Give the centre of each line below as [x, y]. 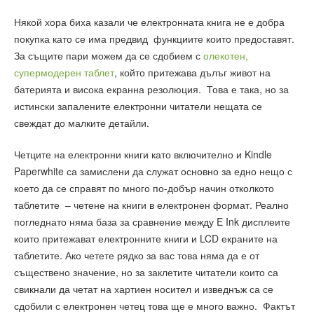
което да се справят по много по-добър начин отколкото [144, 187]
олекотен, [226, 56]
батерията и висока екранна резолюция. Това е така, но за [151, 89]
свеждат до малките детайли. [82, 123]
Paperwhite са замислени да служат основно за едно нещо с [153, 171]
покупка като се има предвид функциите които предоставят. [154, 39]
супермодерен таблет [64, 73]
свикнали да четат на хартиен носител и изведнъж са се [144, 288]
